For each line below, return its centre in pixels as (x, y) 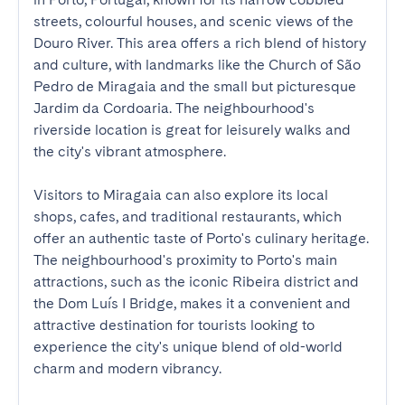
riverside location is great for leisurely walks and (192, 130)
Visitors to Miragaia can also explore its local (181, 195)
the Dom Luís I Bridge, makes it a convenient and (192, 303)
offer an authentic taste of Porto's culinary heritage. (201, 238)
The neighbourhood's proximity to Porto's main (185, 260)
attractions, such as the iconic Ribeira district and (196, 282)
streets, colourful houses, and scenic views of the (193, 21)
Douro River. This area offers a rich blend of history (200, 43)
